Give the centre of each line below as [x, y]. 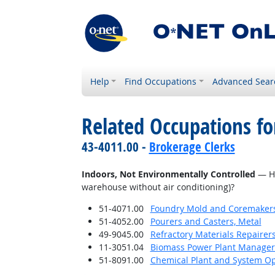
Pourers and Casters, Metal [206, 221]
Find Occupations [161, 81]
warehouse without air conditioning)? [158, 187]
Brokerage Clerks [192, 147]
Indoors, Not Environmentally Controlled [168, 174]
